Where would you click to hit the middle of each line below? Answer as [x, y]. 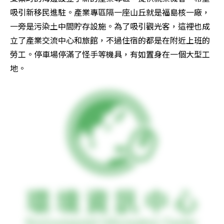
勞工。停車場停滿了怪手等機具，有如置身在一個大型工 [110, 54]
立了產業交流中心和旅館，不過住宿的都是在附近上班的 [110, 40]
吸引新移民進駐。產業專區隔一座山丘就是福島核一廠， [110, 12]
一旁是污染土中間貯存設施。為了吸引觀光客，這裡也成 [110, 26]
